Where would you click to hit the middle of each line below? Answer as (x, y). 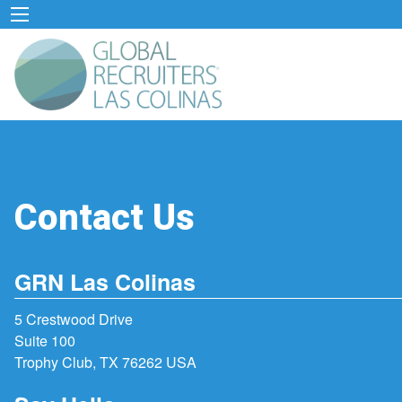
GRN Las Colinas (105, 282)
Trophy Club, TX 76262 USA (105, 363)
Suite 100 (45, 341)
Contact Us (105, 218)
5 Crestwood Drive (74, 319)
